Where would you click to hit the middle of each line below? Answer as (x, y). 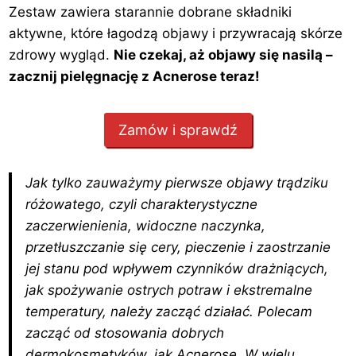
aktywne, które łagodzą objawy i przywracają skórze (176, 34)
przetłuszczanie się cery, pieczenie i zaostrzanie (178, 247)
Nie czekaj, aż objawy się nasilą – (224, 55)
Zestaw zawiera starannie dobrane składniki (151, 12)
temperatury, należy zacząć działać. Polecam (169, 311)
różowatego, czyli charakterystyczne (142, 204)
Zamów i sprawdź (178, 130)
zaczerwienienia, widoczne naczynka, (146, 225)
